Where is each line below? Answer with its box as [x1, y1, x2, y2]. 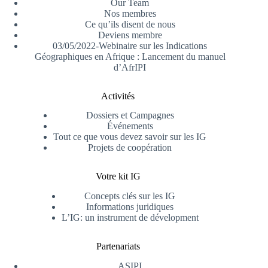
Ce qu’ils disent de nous [84, 19, 175, 29]
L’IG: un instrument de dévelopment [61, 212, 199, 223]
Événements [106, 121, 153, 132]
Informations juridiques [86, 202, 174, 212]
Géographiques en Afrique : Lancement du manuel [34, 51, 226, 62]
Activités [101, 90, 135, 101]
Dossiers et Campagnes [86, 110, 174, 121]
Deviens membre [98, 29, 162, 40]
